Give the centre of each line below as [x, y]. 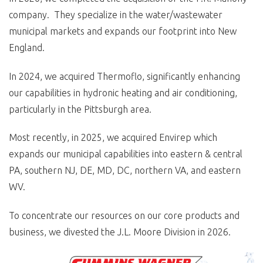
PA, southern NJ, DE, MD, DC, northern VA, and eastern [125, 171]
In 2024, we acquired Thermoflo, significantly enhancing [124, 76]
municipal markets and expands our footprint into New [123, 31]
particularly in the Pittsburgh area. [80, 109]
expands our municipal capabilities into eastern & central [126, 154]
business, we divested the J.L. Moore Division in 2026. [120, 232]
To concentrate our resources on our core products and [124, 216]
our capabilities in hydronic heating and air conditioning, [123, 92]
